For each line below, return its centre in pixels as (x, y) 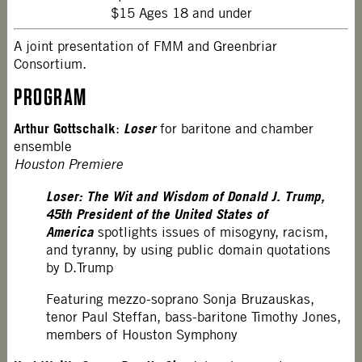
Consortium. (51, 63)
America (70, 231)
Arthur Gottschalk (65, 128)
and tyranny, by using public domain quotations (189, 249)
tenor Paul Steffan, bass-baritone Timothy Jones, (194, 316)
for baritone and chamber (235, 129)
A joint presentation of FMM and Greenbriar (146, 46)
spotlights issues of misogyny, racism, (211, 232)
